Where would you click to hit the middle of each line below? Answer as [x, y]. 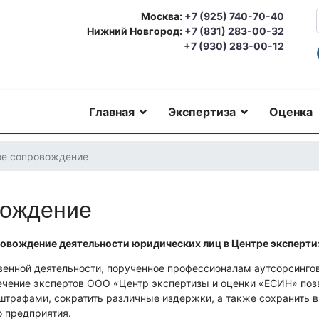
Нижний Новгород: [136, 31]
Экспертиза [202, 112]
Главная [112, 112]
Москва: [162, 16]
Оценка [291, 112]
